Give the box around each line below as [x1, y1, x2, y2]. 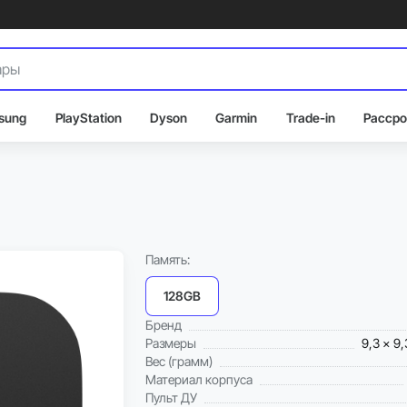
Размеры [145, 335, 196, 351]
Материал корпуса [145, 372, 253, 387]
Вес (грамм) [145, 353, 213, 369]
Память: [145, 252, 190, 267]
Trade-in [285, 110, 335, 125]
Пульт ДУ [145, 390, 197, 405]
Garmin [215, 110, 258, 125]
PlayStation [55, 110, 122, 125]
